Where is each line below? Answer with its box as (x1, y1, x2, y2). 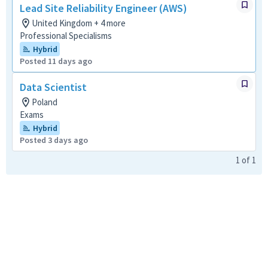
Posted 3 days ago (20, 135, 88, 145)
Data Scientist (20, 80, 87, 94)
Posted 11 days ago (20, 56, 92, 66)
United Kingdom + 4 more (32, 17, 126, 29)
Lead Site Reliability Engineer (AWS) (20, 1, 187, 15)
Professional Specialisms (20, 30, 112, 41)
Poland (32, 96, 57, 108)
